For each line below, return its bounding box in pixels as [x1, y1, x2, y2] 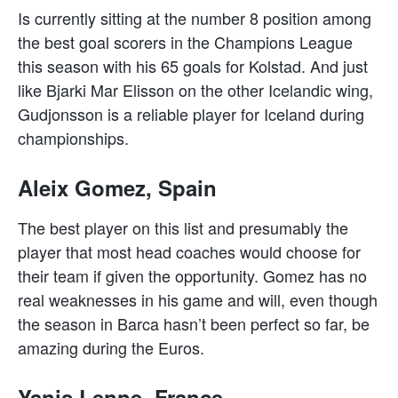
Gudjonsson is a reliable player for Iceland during [18, 101, 364, 125]
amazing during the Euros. [18, 335, 204, 359]
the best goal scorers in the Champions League [18, 29, 353, 53]
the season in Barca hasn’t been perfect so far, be [18, 311, 370, 335]
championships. [18, 125, 129, 149]
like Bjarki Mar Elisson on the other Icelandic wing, [18, 77, 373, 101]
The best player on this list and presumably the [18, 215, 348, 239]
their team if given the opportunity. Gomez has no [18, 263, 367, 287]
